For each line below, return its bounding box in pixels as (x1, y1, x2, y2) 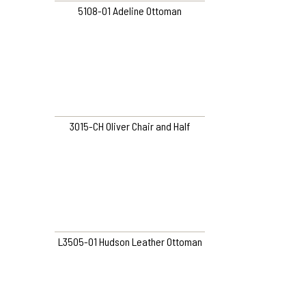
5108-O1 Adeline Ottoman (78, 4, 182, 18)
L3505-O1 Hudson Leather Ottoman (57, 235, 202, 249)
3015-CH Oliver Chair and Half (70, 120, 190, 133)
